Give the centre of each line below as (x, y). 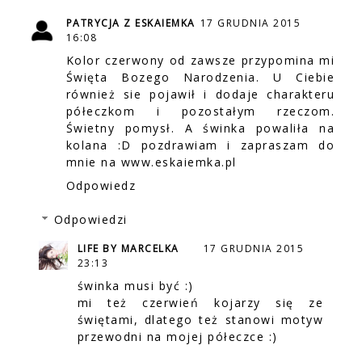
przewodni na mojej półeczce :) (177, 336)
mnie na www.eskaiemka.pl (151, 162)
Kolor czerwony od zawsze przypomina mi (200, 60)
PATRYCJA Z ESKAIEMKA (130, 23)
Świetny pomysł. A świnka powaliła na (200, 128)
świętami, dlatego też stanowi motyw (200, 319)
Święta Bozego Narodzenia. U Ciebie (200, 77)
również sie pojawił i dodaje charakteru (200, 94)
